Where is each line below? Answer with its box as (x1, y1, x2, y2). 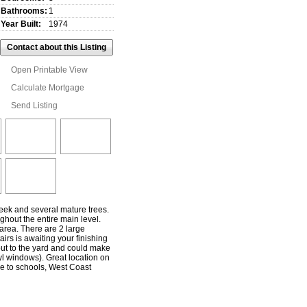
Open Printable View (11, 65, 88, 75)
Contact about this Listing (7, 42, 106, 53)
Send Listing (11, 101, 58, 111)
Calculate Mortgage (11, 83, 84, 93)
